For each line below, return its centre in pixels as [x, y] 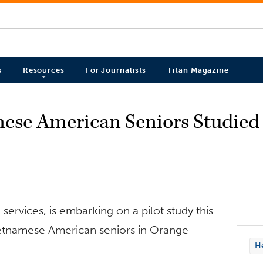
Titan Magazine [198, 70]
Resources [43, 70]
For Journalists [116, 70]
